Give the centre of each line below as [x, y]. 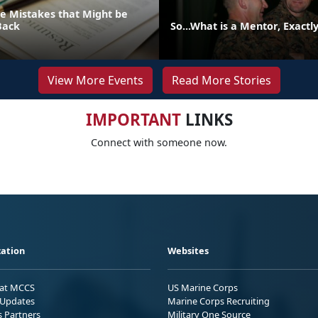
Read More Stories [221, 80]
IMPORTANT [133, 119]
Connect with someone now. [159, 142]
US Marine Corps [203, 287]
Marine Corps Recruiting [219, 301]
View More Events [95, 80]
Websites [188, 250]
